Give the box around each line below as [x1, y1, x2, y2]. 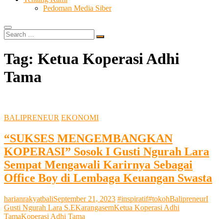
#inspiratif [117, 194, 148, 203]
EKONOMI [61, 113, 99, 122]
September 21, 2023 [53, 194, 115, 203]
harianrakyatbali [4, 194, 53, 203]
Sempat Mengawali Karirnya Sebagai [4, 158, 193, 171]
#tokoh [148, 194, 170, 203]
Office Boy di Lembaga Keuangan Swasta [4, 171, 212, 184]
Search [3, 29, 24, 37]
